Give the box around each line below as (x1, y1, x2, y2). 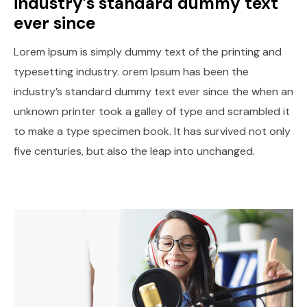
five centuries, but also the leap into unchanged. (14, 144, 255, 159)
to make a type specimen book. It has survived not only (14, 124, 291, 139)
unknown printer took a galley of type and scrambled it (14, 104, 290, 119)
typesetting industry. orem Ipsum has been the (14, 64, 249, 79)
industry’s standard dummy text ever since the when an (14, 84, 293, 99)
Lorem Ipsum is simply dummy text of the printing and (14, 45, 282, 60)
